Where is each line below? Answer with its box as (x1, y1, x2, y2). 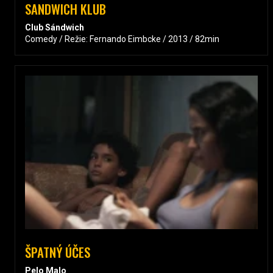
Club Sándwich (25, 22, 84, 32)
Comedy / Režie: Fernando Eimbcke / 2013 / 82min (25, 34, 219, 44)
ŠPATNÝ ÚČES (25, 242, 90, 261)
